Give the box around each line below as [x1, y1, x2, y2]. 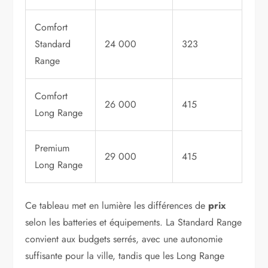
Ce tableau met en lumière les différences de [25, 198, 209, 212]
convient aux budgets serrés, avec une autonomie [25, 232, 223, 246]
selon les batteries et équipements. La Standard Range [25, 215, 242, 229]
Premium [35, 141, 70, 155]
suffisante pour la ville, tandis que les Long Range [25, 248, 225, 263]
